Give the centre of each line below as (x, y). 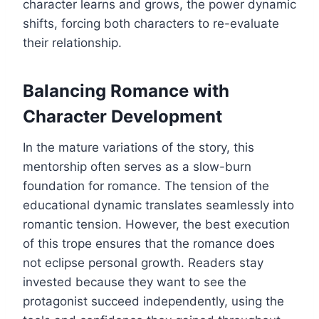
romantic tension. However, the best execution (156, 224)
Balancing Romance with (126, 90)
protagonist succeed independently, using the (153, 301)
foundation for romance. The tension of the (146, 185)
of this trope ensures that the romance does (149, 243)
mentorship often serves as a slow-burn (137, 166)
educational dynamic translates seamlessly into (158, 205)
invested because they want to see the (135, 282)
